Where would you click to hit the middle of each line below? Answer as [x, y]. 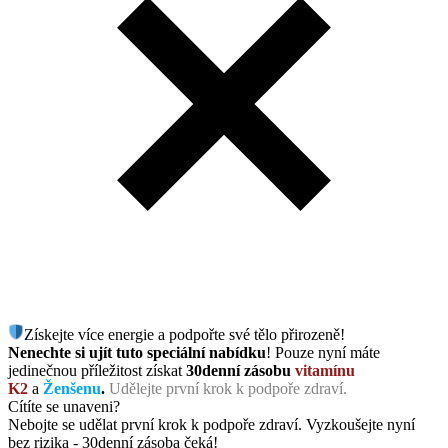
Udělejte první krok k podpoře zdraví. [228, 389]
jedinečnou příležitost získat [97, 371]
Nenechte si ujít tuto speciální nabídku [137, 353]
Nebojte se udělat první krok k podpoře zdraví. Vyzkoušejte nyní [211, 425]
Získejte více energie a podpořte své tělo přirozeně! [184, 335]
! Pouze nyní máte [323, 353]
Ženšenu [72, 389]
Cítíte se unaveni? [64, 407]
